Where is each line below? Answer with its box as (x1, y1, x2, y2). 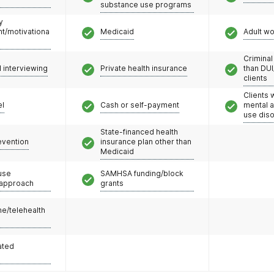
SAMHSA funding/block (100, 168, 183, 178)
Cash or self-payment (100, 100, 179, 109)
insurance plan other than (100, 136, 191, 146)
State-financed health (100, 127, 178, 136)
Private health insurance (100, 63, 187, 73)
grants (100, 178, 124, 188)
